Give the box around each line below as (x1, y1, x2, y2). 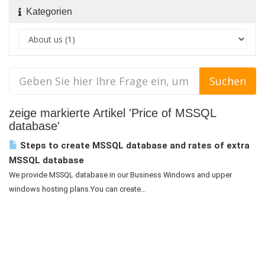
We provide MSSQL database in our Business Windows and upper (9, 170, 232, 179)
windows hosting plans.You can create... (9, 185, 146, 193)
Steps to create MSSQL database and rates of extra (18, 140, 250, 151)
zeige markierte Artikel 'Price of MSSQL (9, 106, 216, 119)
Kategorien (21, 7, 72, 17)
